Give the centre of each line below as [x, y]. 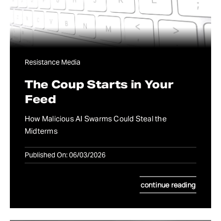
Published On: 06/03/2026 [65, 155]
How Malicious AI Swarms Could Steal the [96, 119]
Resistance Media [53, 62]
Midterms [41, 131]
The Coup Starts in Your [99, 85]
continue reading [168, 185]
